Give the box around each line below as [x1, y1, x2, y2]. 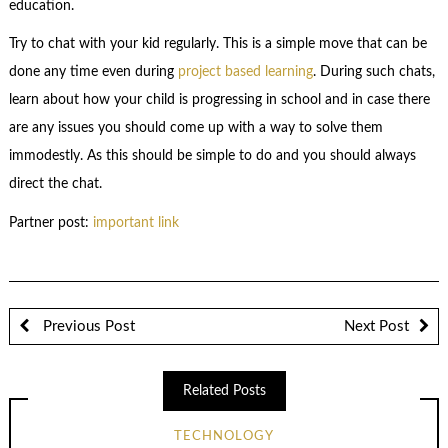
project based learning [177, 65, 313, 80]
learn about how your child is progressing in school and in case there [8, 93, 430, 108]
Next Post [344, 319, 409, 335]
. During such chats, [312, 65, 435, 80]
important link [92, 215, 179, 230]
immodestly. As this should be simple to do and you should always [8, 149, 416, 164]
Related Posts [182, 384, 266, 399]
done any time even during [8, 65, 178, 80]
